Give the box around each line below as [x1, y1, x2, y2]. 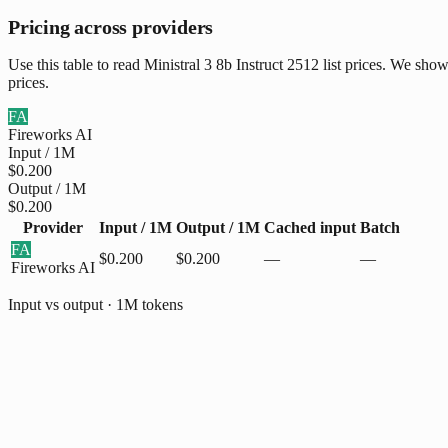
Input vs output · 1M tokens [8, 295, 183, 313]
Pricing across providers [8, 15, 214, 38]
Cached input [264, 218, 356, 236]
